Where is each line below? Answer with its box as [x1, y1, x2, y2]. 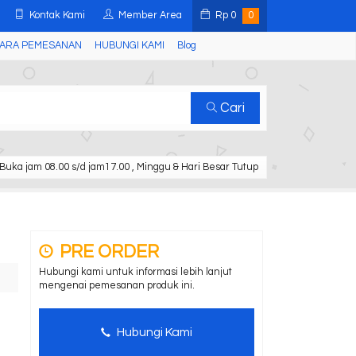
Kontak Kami [27, 10, 85, 21]
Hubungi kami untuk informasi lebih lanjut [39, 267, 233, 277]
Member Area [116, 10, 182, 21]
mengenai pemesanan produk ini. [39, 281, 195, 291]
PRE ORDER [56, 243, 160, 261]
